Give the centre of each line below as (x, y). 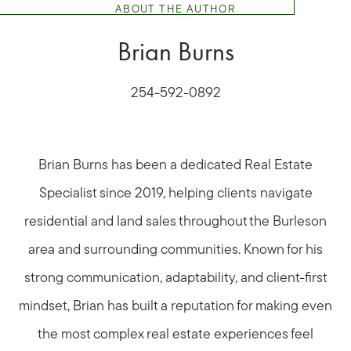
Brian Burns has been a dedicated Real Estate (175, 165)
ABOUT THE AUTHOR (175, 9)
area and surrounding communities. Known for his (175, 250)
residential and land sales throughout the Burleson (175, 222)
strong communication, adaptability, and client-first (175, 278)
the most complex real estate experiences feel (175, 335)
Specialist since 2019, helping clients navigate (175, 194)
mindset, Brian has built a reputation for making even (175, 306)
